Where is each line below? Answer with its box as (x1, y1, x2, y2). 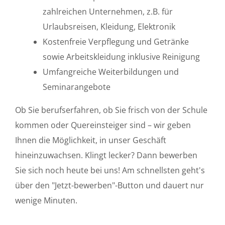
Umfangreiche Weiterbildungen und (43, 66, 179, 77)
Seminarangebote (43, 81, 110, 92)
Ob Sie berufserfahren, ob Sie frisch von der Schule (15, 104, 207, 116)
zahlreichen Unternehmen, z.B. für (43, 6, 173, 17)
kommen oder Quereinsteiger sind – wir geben (15, 119, 191, 131)
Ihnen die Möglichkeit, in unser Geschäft (15, 134, 166, 146)
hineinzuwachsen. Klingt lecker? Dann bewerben (15, 149, 197, 161)
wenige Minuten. (15, 194, 77, 206)
